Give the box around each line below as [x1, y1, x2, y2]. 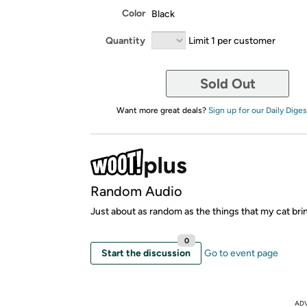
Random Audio [90, 183, 182, 199]
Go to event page [204, 247, 278, 259]
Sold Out [199, 75, 256, 92]
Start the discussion [101, 247, 191, 259]
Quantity [106, 34, 145, 47]
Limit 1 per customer [188, 34, 275, 47]
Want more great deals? [116, 106, 208, 115]
